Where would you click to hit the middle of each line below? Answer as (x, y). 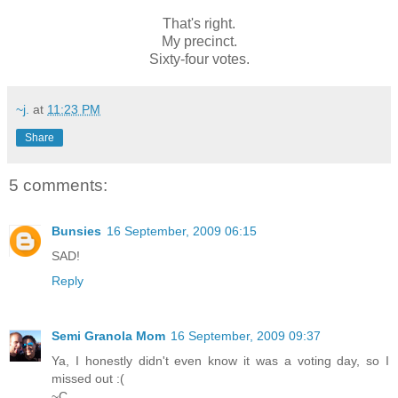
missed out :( (88, 379)
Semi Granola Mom (108, 336)
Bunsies (76, 231)
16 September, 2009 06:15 (182, 231)
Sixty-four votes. (199, 59)
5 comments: (58, 185)
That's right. (199, 23)
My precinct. (199, 41)
